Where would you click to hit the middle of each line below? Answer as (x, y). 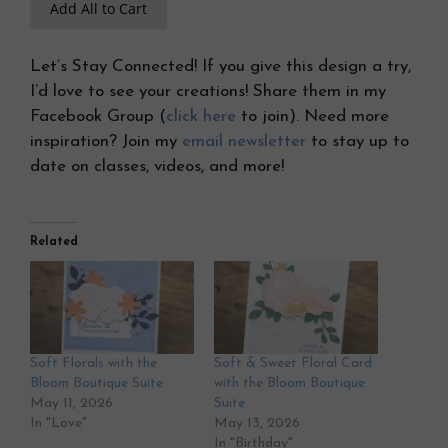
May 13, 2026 (257, 424)
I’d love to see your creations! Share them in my (208, 92)
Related (54, 241)
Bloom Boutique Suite (96, 384)
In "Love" (58, 424)
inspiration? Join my (106, 142)
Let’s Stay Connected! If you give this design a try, (220, 67)
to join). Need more (312, 117)
